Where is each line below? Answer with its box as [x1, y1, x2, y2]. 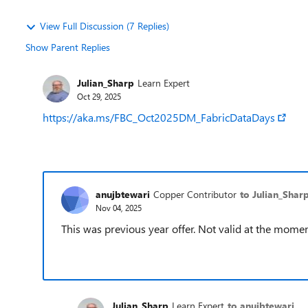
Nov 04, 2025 [96, 201, 142, 213]
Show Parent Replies [25, 41, 110, 54]
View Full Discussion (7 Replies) [40, 19, 169, 32]
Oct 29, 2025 [77, 90, 121, 102]
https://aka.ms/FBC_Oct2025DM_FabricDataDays [43, 110, 275, 124]
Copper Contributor [153, 187, 236, 201]
